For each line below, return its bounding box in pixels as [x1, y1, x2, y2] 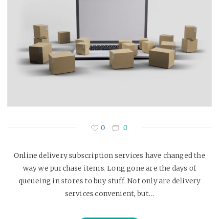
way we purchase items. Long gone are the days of [22, 163, 197, 173]
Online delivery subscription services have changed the [14, 151, 205, 160]
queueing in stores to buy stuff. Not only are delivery [18, 176, 201, 185]
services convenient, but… [65, 189, 154, 198]
